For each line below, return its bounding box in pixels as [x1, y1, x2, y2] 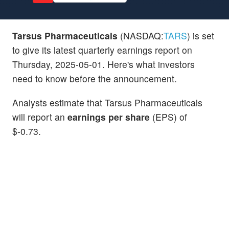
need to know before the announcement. [12, 72, 177, 85]
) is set [187, 29, 214, 42]
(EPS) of [150, 110, 187, 123]
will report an [12, 110, 67, 123]
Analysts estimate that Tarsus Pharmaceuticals [12, 96, 202, 109]
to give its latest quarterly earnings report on [12, 43, 192, 56]
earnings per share [67, 110, 150, 123]
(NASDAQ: [118, 29, 164, 42]
